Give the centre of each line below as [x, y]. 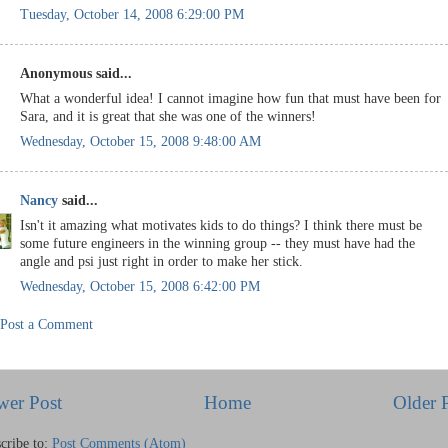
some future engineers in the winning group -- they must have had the [217, 243]
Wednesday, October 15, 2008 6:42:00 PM [140, 286]
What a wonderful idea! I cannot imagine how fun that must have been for [230, 98]
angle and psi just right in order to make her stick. [161, 261]
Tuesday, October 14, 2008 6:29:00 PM [132, 14]
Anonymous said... [76, 73]
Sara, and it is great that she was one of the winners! [168, 116]
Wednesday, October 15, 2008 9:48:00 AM [140, 141]
